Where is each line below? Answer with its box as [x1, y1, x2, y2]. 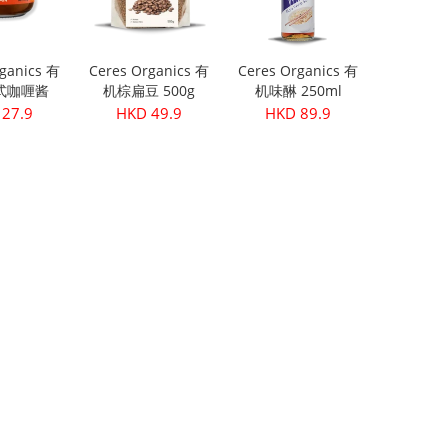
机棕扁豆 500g [103, 80, 196, 100]
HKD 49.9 [116, 102, 183, 123]
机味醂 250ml [254, 80, 342, 100]
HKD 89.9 [265, 102, 332, 123]
